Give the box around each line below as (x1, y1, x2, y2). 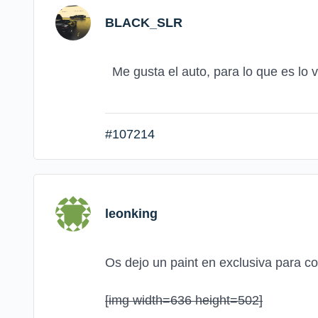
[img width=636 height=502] (105, 292, 263, 307)
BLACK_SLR (105, 15, 182, 30)
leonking (105, 206, 158, 221)
